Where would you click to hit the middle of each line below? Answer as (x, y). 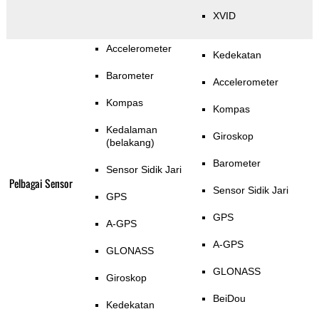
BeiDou (229, 299)
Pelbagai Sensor (41, 184)
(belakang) (130, 143)
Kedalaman (131, 130)
